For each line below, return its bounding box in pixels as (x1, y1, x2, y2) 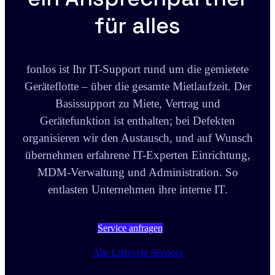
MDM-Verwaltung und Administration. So (37, 166, 238, 179)
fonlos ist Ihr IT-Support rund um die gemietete (26, 63, 249, 76)
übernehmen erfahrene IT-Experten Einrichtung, (25, 149, 250, 161)
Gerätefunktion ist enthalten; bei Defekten (40, 114, 235, 127)
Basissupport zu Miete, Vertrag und (55, 97, 220, 110)
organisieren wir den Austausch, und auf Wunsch (22, 131, 253, 144)
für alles (95, 12, 180, 39)
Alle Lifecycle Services (92, 247, 183, 258)
